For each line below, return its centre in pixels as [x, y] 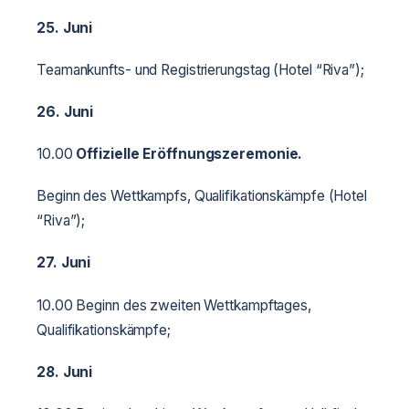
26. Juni [65, 111]
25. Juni [65, 27]
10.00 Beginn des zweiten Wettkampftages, [174, 305]
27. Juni [64, 263]
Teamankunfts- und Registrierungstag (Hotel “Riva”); [200, 69]
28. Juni [65, 372]
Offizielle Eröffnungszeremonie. [189, 154]
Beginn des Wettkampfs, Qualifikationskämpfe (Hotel [202, 196]
